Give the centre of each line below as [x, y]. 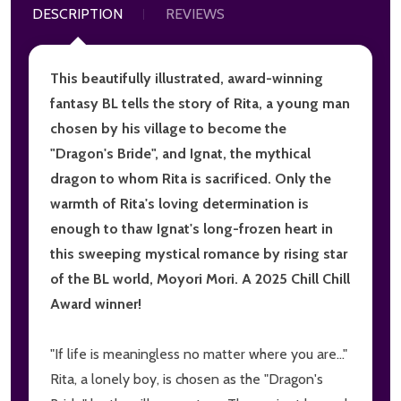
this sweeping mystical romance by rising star [199, 253]
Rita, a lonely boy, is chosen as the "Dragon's [187, 379]
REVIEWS [195, 13]
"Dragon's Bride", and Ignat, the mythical [180, 153]
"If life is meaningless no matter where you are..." [199, 354]
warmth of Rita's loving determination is [179, 203]
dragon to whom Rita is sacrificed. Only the [191, 178]
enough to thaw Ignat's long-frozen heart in [192, 228]
